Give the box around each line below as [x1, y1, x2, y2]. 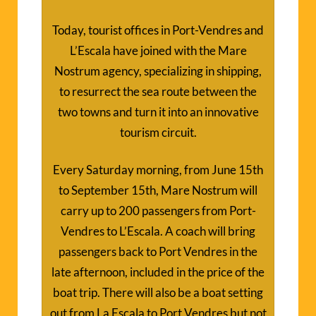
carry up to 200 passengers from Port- [60, 202, 256, 218]
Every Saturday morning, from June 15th [53, 162, 263, 177]
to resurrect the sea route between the [59, 83, 257, 99]
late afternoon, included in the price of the [51, 264, 265, 279]
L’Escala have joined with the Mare [69, 42, 247, 58]
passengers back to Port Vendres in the [59, 243, 257, 259]
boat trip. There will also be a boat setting [53, 284, 263, 300]
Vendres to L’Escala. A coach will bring [61, 223, 255, 238]
